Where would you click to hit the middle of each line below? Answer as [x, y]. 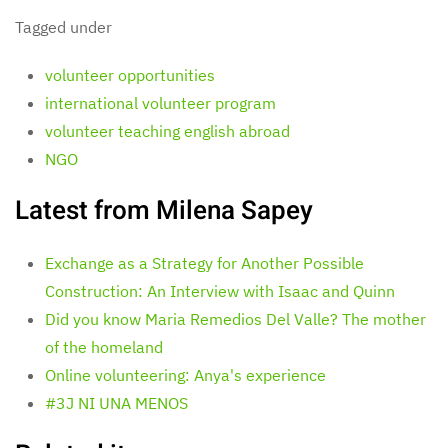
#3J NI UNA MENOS [116, 403]
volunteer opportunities [130, 75]
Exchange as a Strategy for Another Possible [204, 263]
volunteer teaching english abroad [167, 131]
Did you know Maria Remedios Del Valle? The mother [235, 319]
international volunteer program [160, 103]
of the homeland [104, 347]
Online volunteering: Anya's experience [185, 375]
